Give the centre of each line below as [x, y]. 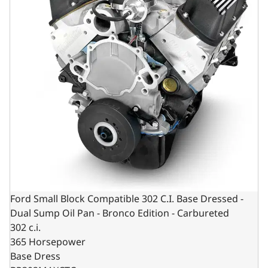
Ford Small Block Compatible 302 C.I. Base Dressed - [127, 198]
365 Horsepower [48, 241]
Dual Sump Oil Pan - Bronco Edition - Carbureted [120, 213]
